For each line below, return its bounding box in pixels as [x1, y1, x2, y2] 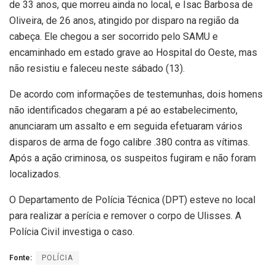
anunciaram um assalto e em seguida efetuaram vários [9, 120, 242, 132]
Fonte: [9, 253, 32, 262]
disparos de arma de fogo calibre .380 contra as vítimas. [9, 136, 250, 148]
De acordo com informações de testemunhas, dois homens [9, 88, 263, 100]
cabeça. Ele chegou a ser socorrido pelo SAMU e [9, 30, 218, 42]
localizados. [9, 168, 61, 180]
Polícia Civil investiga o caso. [9, 225, 134, 238]
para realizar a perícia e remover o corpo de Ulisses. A [9, 209, 241, 222]
